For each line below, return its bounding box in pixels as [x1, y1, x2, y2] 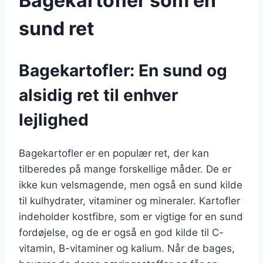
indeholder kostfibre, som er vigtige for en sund [19, 211, 243, 223]
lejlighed [19, 110, 89, 130]
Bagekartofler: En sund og [19, 60, 227, 81]
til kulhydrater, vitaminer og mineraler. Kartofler [19, 195, 240, 207]
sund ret [19, 16, 94, 40]
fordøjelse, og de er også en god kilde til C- [19, 227, 224, 239]
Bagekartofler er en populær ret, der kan [19, 147, 209, 160]
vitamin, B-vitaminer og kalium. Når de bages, [19, 242, 235, 255]
